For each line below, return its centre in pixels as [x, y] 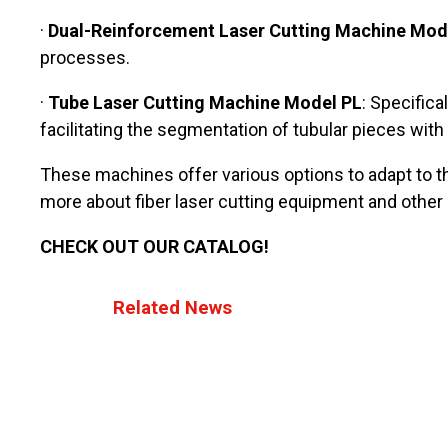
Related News [173, 308]
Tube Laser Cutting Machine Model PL [205, 103]
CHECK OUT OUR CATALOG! [154, 247]
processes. [85, 58]
